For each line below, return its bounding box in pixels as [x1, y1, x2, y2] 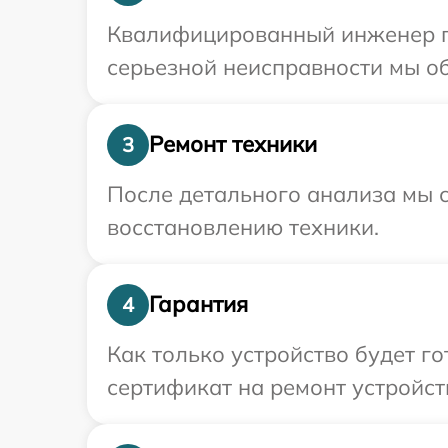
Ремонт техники [149, 130, 317, 159]
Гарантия [149, 290, 248, 319]
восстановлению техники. [107, 212, 379, 241]
